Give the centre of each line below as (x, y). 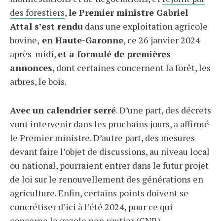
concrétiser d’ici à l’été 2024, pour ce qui (91, 207)
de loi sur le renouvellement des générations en (107, 179)
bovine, (25, 40)
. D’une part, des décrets (164, 110)
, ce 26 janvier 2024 (162, 40)
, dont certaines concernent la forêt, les (131, 68)
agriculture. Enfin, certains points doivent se (99, 193)
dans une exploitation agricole (145, 26)
